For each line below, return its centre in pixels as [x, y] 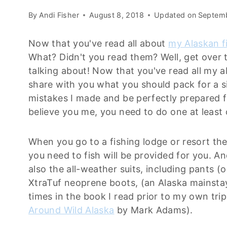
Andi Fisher [59, 15]
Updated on [175, 15]
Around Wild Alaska [71, 210]
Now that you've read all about [99, 44]
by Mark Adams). [154, 210]
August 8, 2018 [116, 15]
